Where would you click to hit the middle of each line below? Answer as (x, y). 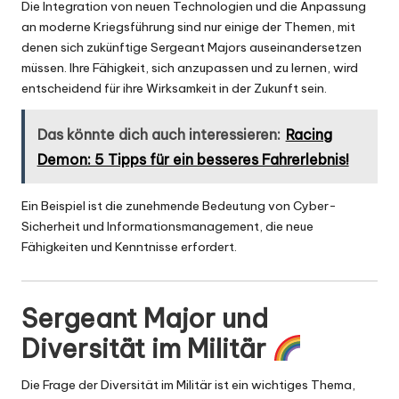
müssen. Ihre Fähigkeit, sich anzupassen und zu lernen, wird (190, 68)
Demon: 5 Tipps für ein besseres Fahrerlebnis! (193, 159)
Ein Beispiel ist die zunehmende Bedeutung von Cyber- (179, 206)
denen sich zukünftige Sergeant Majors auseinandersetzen (191, 48)
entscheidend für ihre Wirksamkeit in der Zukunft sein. (174, 89)
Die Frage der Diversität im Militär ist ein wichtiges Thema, (188, 385)
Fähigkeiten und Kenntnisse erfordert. (129, 247)
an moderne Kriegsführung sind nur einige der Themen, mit (188, 27)
